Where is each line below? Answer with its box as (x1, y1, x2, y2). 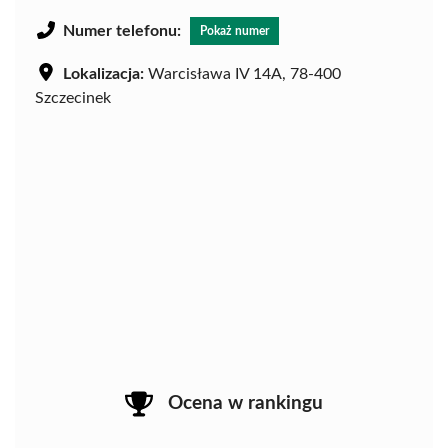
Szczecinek (35, 90, 111, 107)
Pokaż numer (200, 25, 269, 38)
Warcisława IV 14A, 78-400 (144, 66, 341, 83)
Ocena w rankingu (168, 394, 323, 414)
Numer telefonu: (63, 23, 181, 40)
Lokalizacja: (63, 66, 144, 83)
